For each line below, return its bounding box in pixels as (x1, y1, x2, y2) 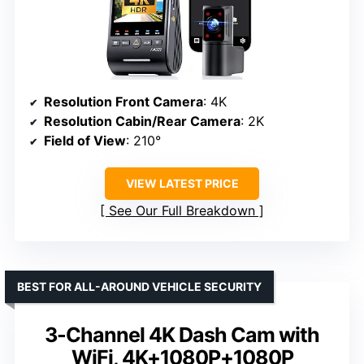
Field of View (44, 132, 126, 149)
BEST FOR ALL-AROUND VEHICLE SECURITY (17, 279, 262, 293)
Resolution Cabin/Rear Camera (44, 112, 240, 129)
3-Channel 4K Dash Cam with (45, 322, 319, 347)
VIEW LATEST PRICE (125, 175, 239, 190)
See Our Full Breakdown (109, 201, 255, 219)
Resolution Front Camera (44, 93, 203, 110)
